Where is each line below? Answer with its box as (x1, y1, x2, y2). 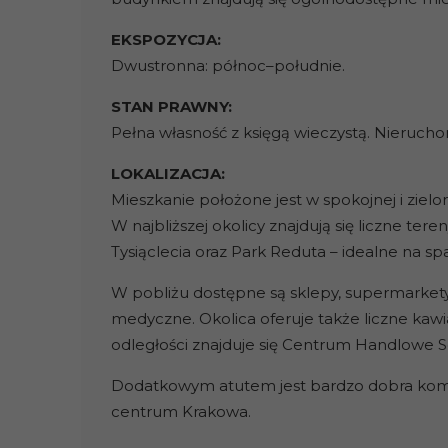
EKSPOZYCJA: (110, 30, 221, 50)
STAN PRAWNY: (110, 97, 232, 117)
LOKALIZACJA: (110, 164, 225, 184)
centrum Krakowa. (110, 402, 251, 422)
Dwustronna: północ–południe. (110, 56, 345, 76)
